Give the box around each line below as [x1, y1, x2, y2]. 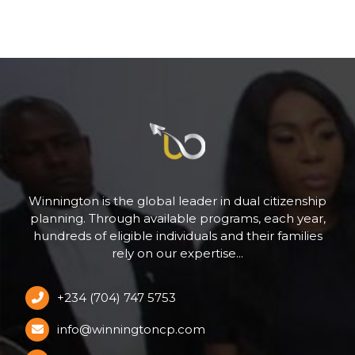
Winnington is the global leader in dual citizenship [29, 193, 326, 208]
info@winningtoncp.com [57, 322, 206, 337]
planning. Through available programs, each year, [29, 211, 326, 226]
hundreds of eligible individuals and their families [32, 228, 323, 243]
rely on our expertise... [112, 246, 243, 261]
